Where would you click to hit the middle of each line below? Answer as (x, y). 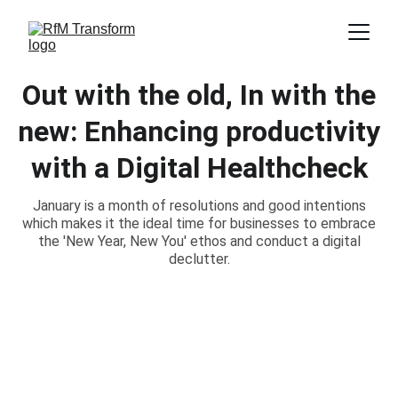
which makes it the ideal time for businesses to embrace (199, 223)
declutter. (199, 259)
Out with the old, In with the (199, 95)
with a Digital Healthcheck (199, 168)
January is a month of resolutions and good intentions (199, 206)
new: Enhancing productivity (199, 131)
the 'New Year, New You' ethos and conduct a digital (199, 241)
